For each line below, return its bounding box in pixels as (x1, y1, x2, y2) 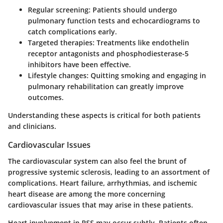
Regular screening (28, 5, 89, 15)
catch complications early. (28, 27, 117, 37)
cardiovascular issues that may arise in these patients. (8, 200, 193, 210)
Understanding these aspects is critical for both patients (8, 111, 201, 120)
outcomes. (28, 93, 64, 103)
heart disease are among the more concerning (8, 189, 165, 199)
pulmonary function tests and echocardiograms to (28, 16, 200, 26)
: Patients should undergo (89, 5, 177, 15)
